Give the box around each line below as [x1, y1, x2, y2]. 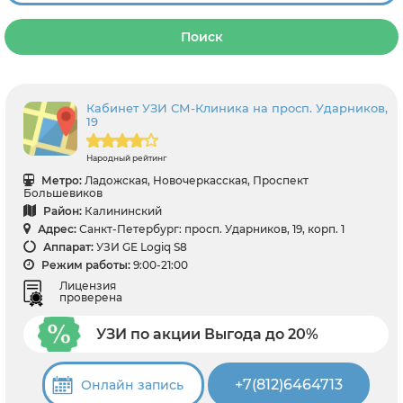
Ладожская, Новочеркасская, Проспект [85, 174, 309, 187]
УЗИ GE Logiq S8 [96, 240, 187, 254]
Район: [40, 204, 82, 218]
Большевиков [23, 186, 103, 200]
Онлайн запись [81, 376, 184, 393]
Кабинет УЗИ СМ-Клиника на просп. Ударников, [86, 101, 388, 115]
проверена [59, 290, 122, 304]
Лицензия [59, 278, 116, 292]
